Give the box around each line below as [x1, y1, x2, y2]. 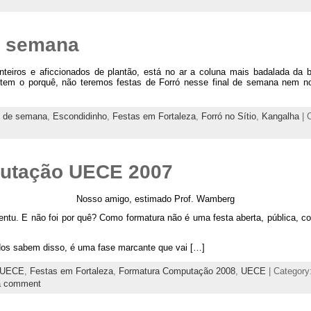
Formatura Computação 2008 [118, 265, 235, 276]
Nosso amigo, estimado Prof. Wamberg [76, 193, 235, 204]
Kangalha [261, 110, 299, 121]
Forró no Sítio [201, 110, 256, 121]
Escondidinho [52, 110, 107, 121]
